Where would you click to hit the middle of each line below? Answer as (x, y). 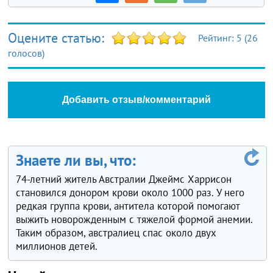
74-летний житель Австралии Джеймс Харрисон (124, 179)
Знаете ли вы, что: (76, 160)
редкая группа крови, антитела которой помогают (128, 206)
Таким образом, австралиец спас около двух (116, 233)
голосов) (27, 53)
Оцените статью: (58, 38)
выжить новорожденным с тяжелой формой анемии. (134, 220)
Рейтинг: (218, 38)
